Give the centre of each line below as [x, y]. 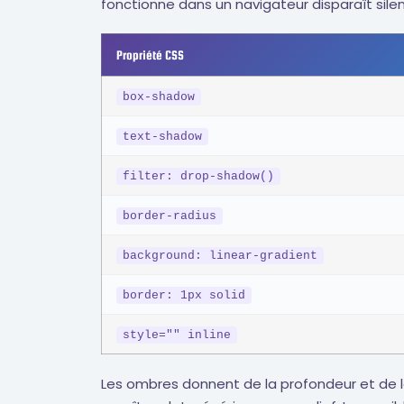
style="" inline [177, 335]
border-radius [170, 216]
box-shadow [159, 96]
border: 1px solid [184, 295]
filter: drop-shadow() [198, 176]
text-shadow [162, 136]
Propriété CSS [150, 55]
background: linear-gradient [220, 255]
